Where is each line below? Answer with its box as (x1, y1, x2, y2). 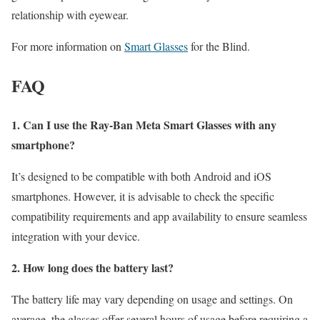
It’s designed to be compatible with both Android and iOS (11, 168, 271, 184)
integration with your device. (11, 228, 140, 244)
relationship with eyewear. (11, 7, 129, 23)
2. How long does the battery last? (11, 259, 174, 276)
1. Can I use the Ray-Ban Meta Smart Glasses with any (11, 116, 276, 133)
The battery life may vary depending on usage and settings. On (11, 291, 293, 306)
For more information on (11, 39, 124, 54)
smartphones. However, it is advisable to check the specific (11, 188, 274, 204)
